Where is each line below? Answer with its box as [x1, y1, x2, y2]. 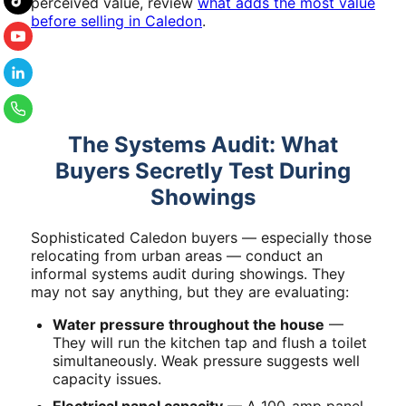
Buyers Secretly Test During [55, 157, 351, 184]
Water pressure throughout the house [53, 314, 324, 333]
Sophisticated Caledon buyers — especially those [31, 227, 372, 246]
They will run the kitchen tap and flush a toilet [53, 333, 367, 352]
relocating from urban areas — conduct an [31, 246, 323, 265]
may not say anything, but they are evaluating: [31, 282, 349, 301]
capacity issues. [53, 369, 161, 388]
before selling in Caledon [31, 11, 202, 30]
